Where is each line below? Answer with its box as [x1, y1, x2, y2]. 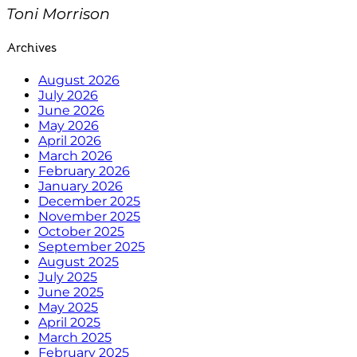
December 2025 [38, 194, 140, 210]
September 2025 [38, 239, 145, 255]
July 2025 [38, 269, 97, 285]
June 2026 [38, 103, 104, 119]
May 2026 [38, 118, 99, 134]
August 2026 [38, 73, 120, 88]
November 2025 [38, 209, 140, 225]
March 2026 [38, 148, 112, 164]
